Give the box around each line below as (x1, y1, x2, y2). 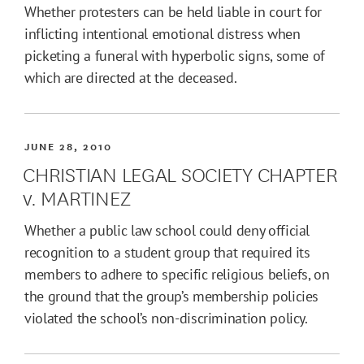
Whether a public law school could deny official (24, 221, 310, 240)
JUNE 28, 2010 (24, 138, 113, 154)
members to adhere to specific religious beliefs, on (24, 265, 330, 284)
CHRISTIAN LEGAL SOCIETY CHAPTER (23, 158, 338, 188)
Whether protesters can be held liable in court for (24, 2, 323, 22)
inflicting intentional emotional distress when (24, 24, 301, 44)
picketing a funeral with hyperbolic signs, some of (24, 46, 326, 66)
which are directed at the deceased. (24, 68, 237, 88)
